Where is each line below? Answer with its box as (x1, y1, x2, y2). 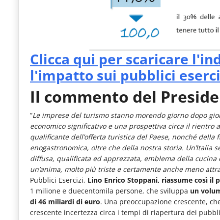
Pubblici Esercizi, (30, 175, 85, 185)
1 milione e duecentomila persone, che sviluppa (30, 186, 190, 195)
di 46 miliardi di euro (30, 196, 100, 206)
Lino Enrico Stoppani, (85, 175, 160, 185)
